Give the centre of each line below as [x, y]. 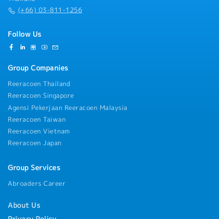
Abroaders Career [37, 183]
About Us [24, 205]
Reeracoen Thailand [39, 84]
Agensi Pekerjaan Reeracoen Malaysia [68, 107]
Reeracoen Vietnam [39, 131]
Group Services [34, 168]
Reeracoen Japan [35, 143]
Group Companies [38, 68]
